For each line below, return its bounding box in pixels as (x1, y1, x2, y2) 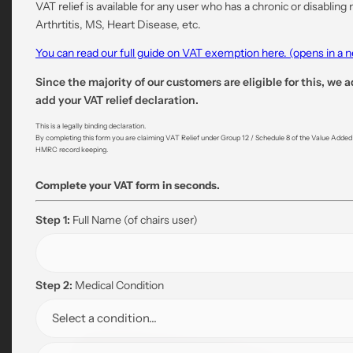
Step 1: (35, 213, 70, 226)
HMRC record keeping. (35, 145, 108, 154)
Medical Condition (72, 278, 164, 292)
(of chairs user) (124, 213, 198, 226)
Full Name (70, 213, 124, 226)
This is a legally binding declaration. (35, 121, 146, 131)
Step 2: (35, 278, 72, 292)
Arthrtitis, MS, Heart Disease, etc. (35, 17, 201, 31)
